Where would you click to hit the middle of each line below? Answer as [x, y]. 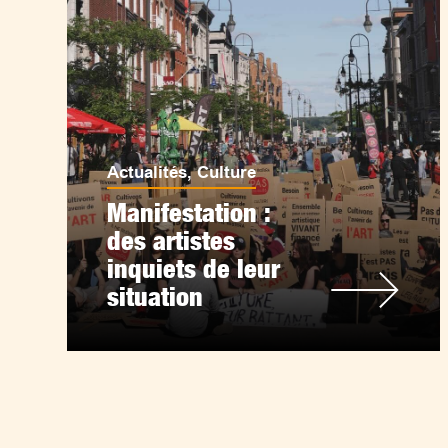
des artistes [171, 240]
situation [155, 296]
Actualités [147, 172]
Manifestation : [189, 212]
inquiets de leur [194, 268]
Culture [227, 172]
